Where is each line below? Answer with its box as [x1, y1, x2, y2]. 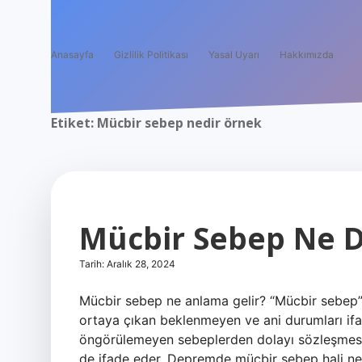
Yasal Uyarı [208, 48, 259, 61]
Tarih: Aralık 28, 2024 [79, 258, 175, 270]
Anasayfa [51, 48, 94, 61]
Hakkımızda [280, 48, 334, 61]
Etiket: [51, 114, 97, 132]
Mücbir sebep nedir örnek [97, 114, 262, 132]
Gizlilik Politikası [114, 48, 188, 61]
